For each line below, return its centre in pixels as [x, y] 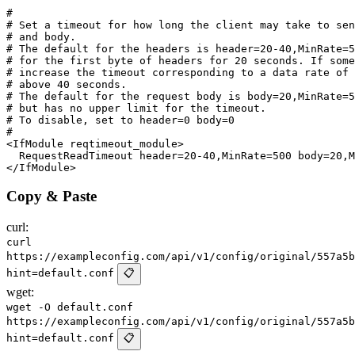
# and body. [41, 36]
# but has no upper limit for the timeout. [136, 108]
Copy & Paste [52, 197]
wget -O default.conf [70, 307]
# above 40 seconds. [67, 84]
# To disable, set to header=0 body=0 [120, 120]
